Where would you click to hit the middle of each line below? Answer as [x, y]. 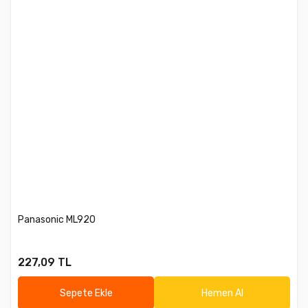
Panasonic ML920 [57, 220]
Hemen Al [222, 293]
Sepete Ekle [86, 293]
